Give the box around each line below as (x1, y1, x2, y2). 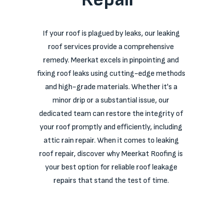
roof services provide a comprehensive (48, 42, 174, 52)
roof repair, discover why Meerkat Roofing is (39, 149, 183, 159)
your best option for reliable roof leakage (45, 163, 177, 172)
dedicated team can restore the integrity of (39, 109, 183, 118)
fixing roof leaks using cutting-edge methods (37, 69, 185, 78)
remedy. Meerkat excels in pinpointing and (43, 55, 179, 65)
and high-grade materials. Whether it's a (45, 82, 177, 92)
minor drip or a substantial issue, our (53, 96, 169, 105)
